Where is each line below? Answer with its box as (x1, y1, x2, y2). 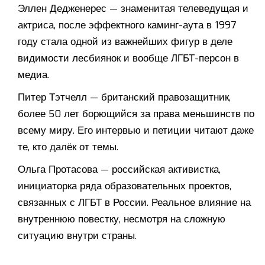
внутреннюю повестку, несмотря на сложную (18, 212, 225, 227)
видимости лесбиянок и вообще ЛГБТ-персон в (18, 51, 239, 66)
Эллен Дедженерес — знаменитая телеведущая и (18, 2, 248, 16)
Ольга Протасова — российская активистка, (18, 163, 221, 177)
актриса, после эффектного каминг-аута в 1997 (18, 18, 236, 33)
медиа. (18, 68, 49, 82)
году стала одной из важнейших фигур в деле (18, 35, 232, 49)
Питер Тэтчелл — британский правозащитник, (18, 91, 231, 105)
